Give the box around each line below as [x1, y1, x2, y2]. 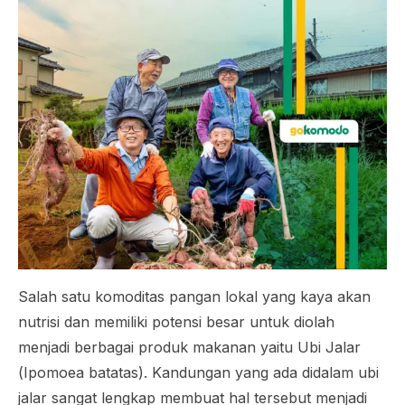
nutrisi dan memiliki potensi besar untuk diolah [18, 312, 334, 331]
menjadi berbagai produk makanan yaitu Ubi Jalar [18, 337, 361, 356]
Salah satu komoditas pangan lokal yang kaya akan [18, 287, 371, 306]
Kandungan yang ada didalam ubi [152, 363, 379, 381]
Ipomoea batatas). [24, 363, 152, 381]
